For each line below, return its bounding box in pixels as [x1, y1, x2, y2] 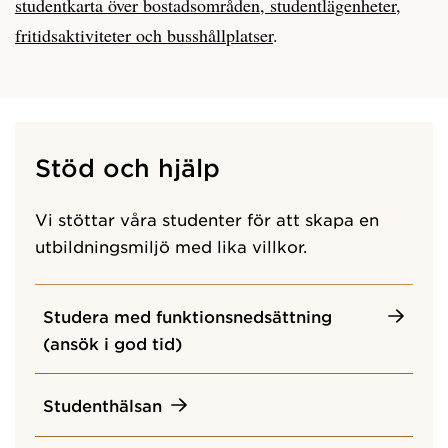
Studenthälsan [43, 394, 162, 415]
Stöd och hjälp [35, 152, 220, 182]
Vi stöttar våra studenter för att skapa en [35, 208, 379, 229]
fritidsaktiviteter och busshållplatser [15, 22, 273, 47]
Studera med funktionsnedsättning [43, 305, 332, 326]
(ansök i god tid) [43, 332, 182, 353]
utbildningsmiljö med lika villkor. [35, 235, 307, 256]
